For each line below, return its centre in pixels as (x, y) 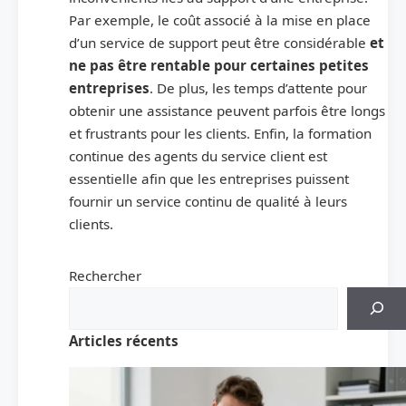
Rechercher (105, 275)
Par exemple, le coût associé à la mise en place (220, 20)
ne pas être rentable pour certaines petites (219, 66)
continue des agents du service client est (198, 156)
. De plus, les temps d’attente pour (258, 88)
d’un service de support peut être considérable (219, 43)
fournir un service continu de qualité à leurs (208, 202)
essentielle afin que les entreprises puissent (209, 179)
